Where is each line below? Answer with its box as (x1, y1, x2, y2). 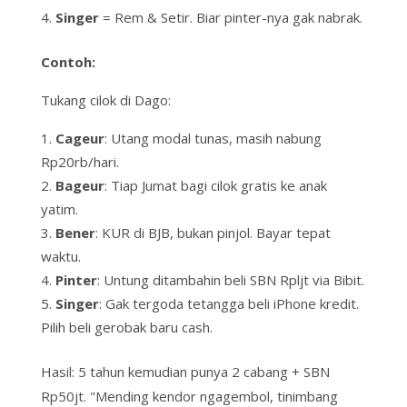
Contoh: (40, 53, 95, 72)
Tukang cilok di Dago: (40, 91, 171, 110)
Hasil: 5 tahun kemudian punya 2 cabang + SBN (40, 362, 330, 382)
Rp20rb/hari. (40, 153, 119, 172)
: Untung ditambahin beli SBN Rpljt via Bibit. (96, 271, 364, 290)
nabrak (317, 8, 360, 27)
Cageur (55, 129, 104, 148)
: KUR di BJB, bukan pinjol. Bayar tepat (94, 223, 331, 243)
